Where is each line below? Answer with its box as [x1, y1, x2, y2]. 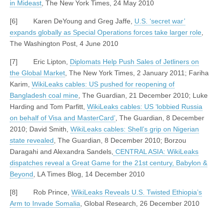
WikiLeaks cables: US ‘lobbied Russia [87, 102, 202, 110]
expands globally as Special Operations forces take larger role [10, 28, 201, 36]
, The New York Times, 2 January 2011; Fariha [65, 68, 209, 77]
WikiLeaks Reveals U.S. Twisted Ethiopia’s [71, 188, 202, 196]
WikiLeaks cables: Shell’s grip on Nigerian [70, 125, 199, 133]
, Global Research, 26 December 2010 [80, 199, 199, 207]
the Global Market [10, 68, 65, 77]
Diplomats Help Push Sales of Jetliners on [70, 57, 199, 66]
